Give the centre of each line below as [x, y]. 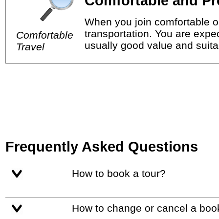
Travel [31, 46]
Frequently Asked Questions [102, 147]
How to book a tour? [122, 173]
